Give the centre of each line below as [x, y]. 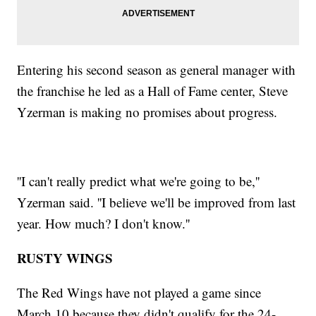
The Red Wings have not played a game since [139, 293]
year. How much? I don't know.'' [104, 224]
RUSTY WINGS [65, 258]
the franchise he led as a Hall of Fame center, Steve [153, 91]
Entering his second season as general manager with [157, 70]
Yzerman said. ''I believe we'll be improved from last [157, 202]
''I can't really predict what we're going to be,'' [139, 181]
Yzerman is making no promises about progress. [147, 112]
